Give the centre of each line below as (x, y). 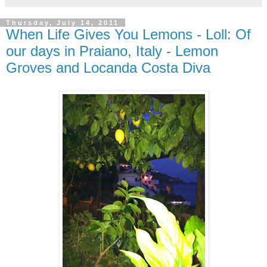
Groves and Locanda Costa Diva (108, 68)
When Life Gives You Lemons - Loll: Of (128, 35)
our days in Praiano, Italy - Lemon (112, 51)
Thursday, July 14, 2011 (63, 23)
